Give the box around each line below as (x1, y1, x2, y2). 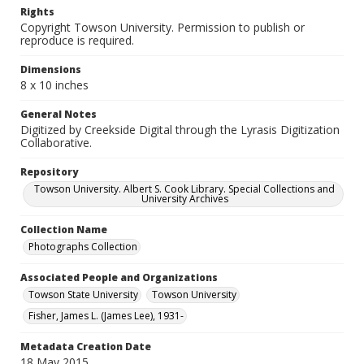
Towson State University (28, 288, 138, 301)
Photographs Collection (28, 240, 137, 253)
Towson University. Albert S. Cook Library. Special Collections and (34, 182, 335, 196)
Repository (20, 165, 78, 179)
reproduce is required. (20, 32, 134, 48)
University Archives (141, 192, 228, 206)
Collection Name (20, 223, 107, 236)
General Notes (20, 107, 97, 121)
